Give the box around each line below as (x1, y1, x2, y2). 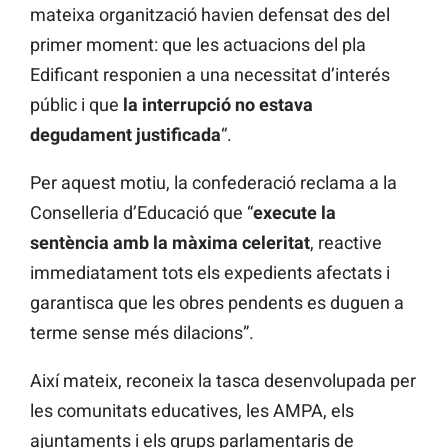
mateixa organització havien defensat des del (30, 4, 390, 26)
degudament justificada (30, 124, 221, 146)
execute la (253, 202, 336, 224)
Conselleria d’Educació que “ (30, 202, 253, 224)
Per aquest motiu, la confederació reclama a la (30, 172, 397, 194)
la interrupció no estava (123, 94, 313, 116)
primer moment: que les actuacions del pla (30, 34, 366, 56)
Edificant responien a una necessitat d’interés (30, 64, 390, 86)
